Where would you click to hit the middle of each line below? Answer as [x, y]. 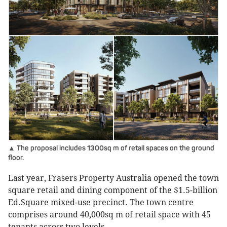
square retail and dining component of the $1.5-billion [113, 191]
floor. [16, 158]
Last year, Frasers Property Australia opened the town [113, 178]
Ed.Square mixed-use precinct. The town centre [101, 203]
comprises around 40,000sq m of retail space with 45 [109, 215]
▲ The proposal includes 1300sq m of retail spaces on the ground [111, 148]
